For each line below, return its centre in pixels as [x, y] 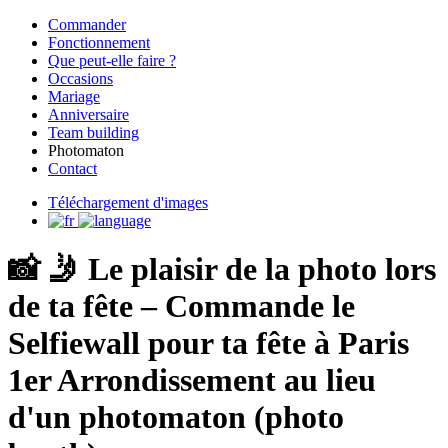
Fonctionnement [99, 42]
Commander [87, 24]
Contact [72, 168]
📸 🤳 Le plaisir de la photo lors [222, 269]
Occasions [80, 78]
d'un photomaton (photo [176, 417]
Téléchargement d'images [128, 202]
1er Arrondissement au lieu [192, 380]
